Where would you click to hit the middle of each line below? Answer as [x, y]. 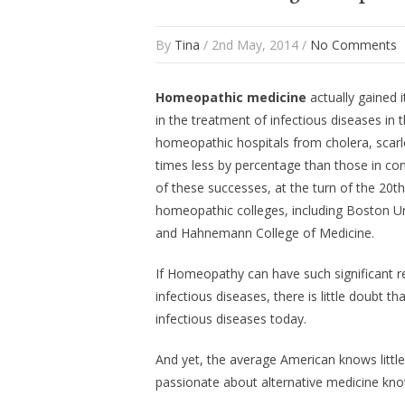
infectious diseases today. [231, 319]
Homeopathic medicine [231, 98]
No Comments [353, 45]
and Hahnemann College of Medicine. [265, 233]
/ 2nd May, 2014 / [255, 45]
